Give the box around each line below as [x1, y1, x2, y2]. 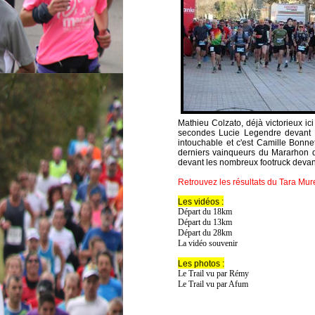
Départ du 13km [178, 217, 232, 227]
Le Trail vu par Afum [178, 278, 248, 289]
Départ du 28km [178, 227, 232, 238]
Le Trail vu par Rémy [178, 268, 249, 278]
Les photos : [178, 258, 224, 269]
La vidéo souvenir [178, 238, 238, 248]
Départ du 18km [178, 206, 232, 217]
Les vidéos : [178, 196, 224, 207]
